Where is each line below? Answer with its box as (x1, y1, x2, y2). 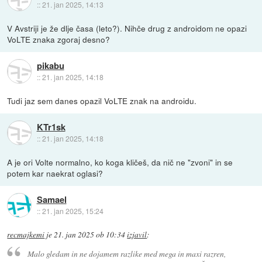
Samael (36, 193, 67, 206)
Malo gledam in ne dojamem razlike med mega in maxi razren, (27, 248, 226, 260)
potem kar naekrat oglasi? (7, 167, 104, 179)
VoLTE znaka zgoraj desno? (7, 33, 111, 45)
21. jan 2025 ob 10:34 (54, 229, 126, 240)
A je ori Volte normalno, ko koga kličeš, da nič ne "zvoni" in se (7, 156, 233, 168)
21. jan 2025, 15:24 (42, 206, 104, 216)
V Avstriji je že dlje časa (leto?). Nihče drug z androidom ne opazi (7, 22, 247, 34)
